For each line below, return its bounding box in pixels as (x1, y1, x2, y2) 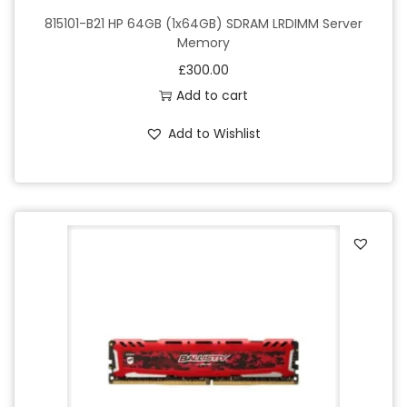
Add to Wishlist (168, 124, 262, 143)
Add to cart (175, 85, 248, 104)
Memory (176, 33, 230, 52)
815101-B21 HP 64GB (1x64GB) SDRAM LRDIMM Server (44, 14, 362, 33)
